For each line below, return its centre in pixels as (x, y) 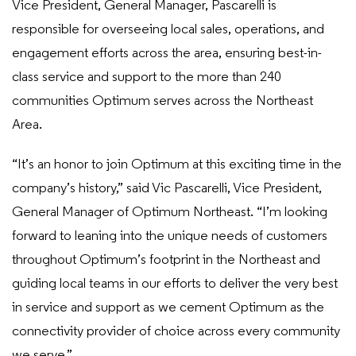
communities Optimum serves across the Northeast (163, 101)
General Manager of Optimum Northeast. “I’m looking (170, 213)
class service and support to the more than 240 (147, 77)
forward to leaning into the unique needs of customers (170, 236)
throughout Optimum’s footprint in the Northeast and (166, 260)
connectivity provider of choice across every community (176, 332)
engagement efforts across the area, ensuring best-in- (167, 54)
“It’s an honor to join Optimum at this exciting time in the (177, 165)
